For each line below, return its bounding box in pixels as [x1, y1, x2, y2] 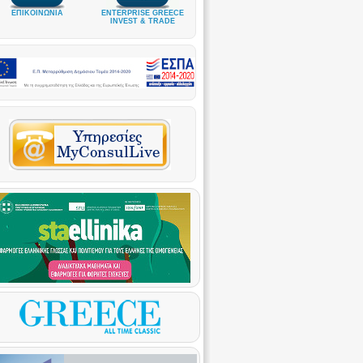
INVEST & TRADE [109, 16, 175, 25]
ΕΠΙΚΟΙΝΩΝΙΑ [11, 8, 63, 17]
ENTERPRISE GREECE [100, 8, 184, 17]
